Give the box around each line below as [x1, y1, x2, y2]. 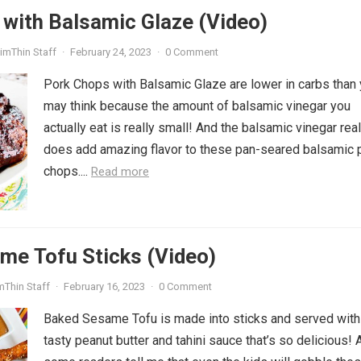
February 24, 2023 [70, 46, 151, 58]
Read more [91, 164, 149, 179]
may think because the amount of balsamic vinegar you [44, 98, 351, 114]
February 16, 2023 [64, 280, 145, 293]
